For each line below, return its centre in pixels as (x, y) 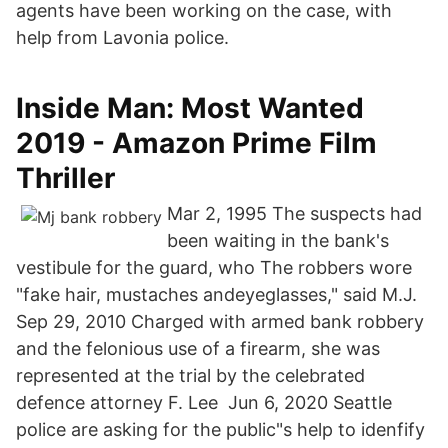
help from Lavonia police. (122, 37)
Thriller (65, 178)
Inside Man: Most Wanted (190, 108)
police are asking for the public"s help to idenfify (220, 429)
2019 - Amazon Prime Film (196, 143)
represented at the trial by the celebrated (190, 375)
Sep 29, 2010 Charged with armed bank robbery (220, 321)
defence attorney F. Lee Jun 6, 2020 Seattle (204, 402)
